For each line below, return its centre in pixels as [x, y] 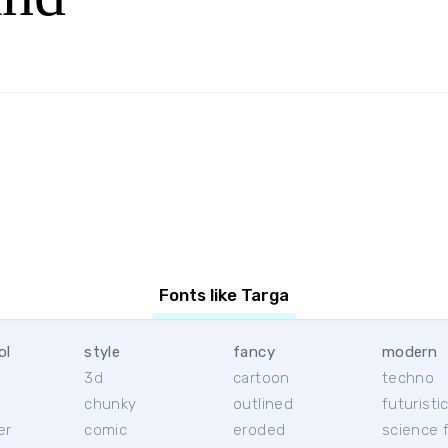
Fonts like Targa [224, 295]
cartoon [261, 378]
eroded [259, 430]
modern [409, 352]
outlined [263, 404]
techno [408, 378]
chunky [110, 404]
